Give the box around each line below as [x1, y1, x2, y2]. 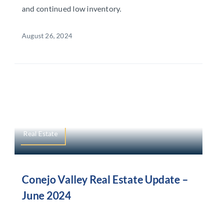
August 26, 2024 [21, 31, 73, 40]
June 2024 [21, 189, 71, 202]
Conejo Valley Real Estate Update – [21, 173, 188, 186]
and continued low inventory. [21, 3, 122, 13]
